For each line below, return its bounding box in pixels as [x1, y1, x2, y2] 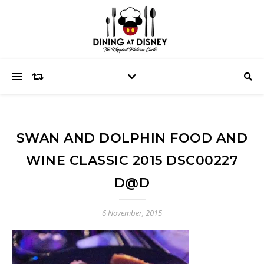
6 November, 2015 [102, 207, 162, 218]
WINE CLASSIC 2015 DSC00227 [26, 153, 238, 169]
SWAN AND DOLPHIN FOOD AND [16, 130, 248, 146]
